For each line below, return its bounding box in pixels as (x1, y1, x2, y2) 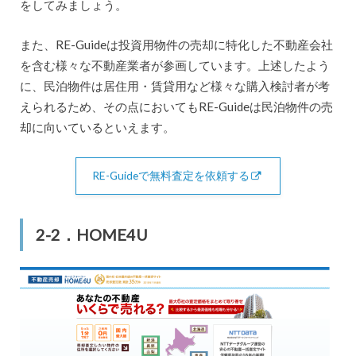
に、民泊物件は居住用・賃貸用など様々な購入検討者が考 (19, 79, 330, 94)
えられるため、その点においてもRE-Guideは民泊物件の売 (19, 99, 333, 114)
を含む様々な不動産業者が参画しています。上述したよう (19, 58, 330, 73)
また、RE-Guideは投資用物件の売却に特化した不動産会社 (19, 37, 333, 52)
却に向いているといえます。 (19, 120, 175, 135)
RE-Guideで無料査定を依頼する (92, 168, 250, 183)
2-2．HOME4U (35, 225, 148, 245)
